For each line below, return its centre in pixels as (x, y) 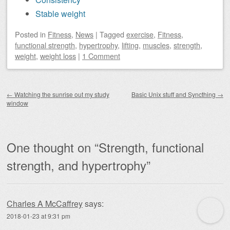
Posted (27, 34)
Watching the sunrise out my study (61, 94)
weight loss (58, 56)
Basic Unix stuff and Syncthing (174, 94)
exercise (140, 34)
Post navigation (42, 87)
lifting (130, 45)
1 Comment (101, 56)
